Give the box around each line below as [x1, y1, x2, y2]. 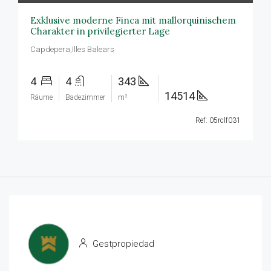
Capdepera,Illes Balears [30, 45, 114, 54]
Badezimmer [65, 93, 105, 102]
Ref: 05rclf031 [195, 116, 241, 125]
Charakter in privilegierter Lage [30, 25, 170, 37]
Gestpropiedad [90, 238, 154, 249]
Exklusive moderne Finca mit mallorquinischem [30, 15, 236, 26]
